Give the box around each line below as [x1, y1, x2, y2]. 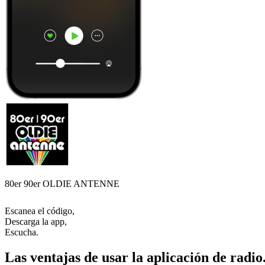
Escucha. [5, 227, 38, 237]
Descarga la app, [5, 216, 67, 227]
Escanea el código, [5, 205, 75, 216]
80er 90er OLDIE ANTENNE [5, 178, 119, 189]
